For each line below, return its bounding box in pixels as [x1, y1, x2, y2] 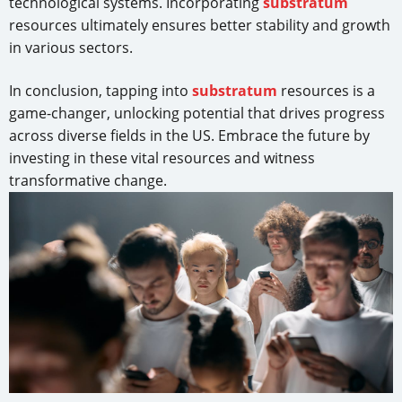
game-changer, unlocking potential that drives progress [9, 103, 385, 124]
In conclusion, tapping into [9, 81, 192, 101]
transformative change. [9, 170, 167, 191]
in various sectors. [9, 38, 133, 58]
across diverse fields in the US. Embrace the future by [9, 126, 370, 146]
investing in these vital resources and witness [9, 148, 315, 169]
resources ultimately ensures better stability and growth [9, 15, 390, 36]
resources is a [277, 81, 375, 101]
